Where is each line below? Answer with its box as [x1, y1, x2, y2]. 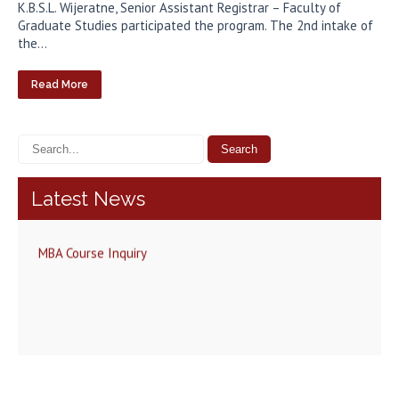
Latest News [31, 187, 145, 211]
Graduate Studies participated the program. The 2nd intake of [18, 17, 373, 35]
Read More [31, 78, 88, 92]
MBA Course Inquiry [38, 235, 147, 253]
